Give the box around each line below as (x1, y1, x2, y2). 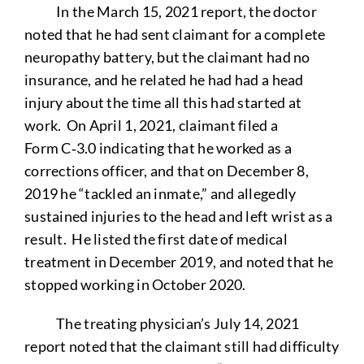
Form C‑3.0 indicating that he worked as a (24, 138, 292, 157)
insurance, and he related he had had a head (24, 70, 304, 89)
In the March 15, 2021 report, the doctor (24, 2, 318, 20)
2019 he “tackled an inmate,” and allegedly (24, 184, 297, 202)
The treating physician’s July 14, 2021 (24, 314, 300, 332)
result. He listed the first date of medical (24, 229, 288, 248)
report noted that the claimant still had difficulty (24, 336, 340, 355)
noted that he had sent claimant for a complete (24, 24, 326, 43)
